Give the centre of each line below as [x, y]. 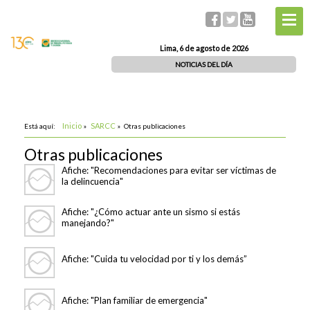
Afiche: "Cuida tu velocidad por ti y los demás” [154, 259]
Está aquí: [41, 126]
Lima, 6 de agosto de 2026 [204, 48]
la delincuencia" [92, 181]
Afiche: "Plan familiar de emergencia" [135, 300]
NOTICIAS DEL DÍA [204, 64]
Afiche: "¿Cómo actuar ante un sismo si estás [151, 212]
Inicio [72, 126]
